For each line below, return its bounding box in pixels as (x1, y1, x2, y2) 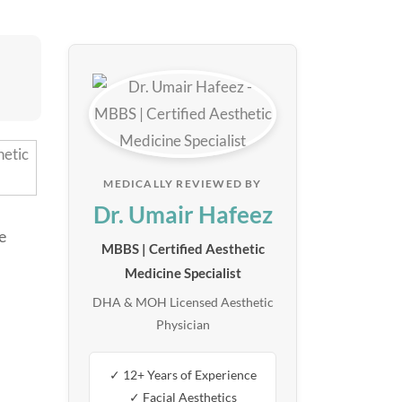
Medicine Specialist (124, 265, 241, 282)
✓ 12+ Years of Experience (109, 367, 257, 383)
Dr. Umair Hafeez (92, 200, 273, 230)
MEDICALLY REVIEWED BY (103, 177, 262, 191)
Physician (155, 317, 210, 333)
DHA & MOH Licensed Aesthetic (92, 294, 274, 310)
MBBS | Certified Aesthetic (100, 240, 265, 258)
